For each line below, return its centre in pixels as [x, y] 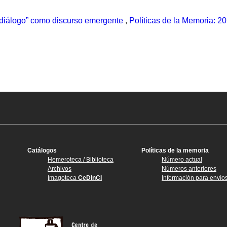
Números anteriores [189, 169]
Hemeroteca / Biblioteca [81, 160]
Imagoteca [63, 178]
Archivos [60, 169]
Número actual [182, 160]
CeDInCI [90, 178]
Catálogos [42, 151]
